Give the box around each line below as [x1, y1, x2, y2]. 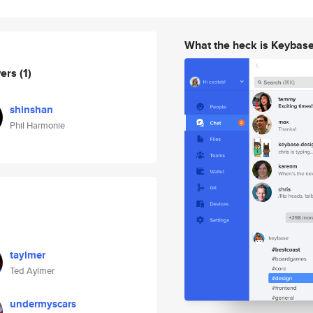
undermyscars [10, 296, 76, 312]
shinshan [10, 102, 53, 117]
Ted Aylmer [10, 264, 54, 277]
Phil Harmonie [10, 119, 65, 132]
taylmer [10, 247, 45, 263]
